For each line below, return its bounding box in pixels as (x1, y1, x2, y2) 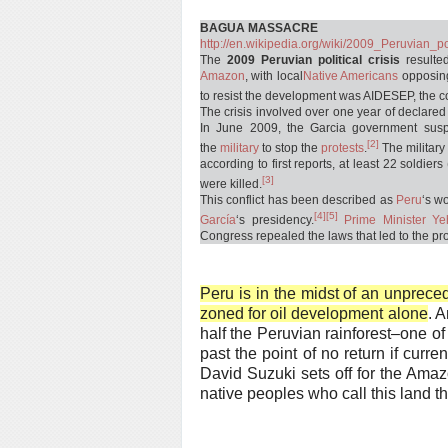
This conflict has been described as (200, 193, 393, 207)
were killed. (200, 177, 262, 191)
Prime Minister (344, 213, 426, 227)
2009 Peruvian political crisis (226, 53, 400, 67)
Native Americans (302, 69, 399, 83)
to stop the (262, 141, 318, 155)
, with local (245, 69, 303, 83)
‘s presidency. (236, 213, 314, 227)
